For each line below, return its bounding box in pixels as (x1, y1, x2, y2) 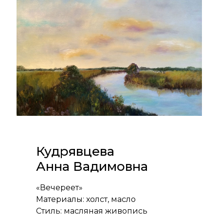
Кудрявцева (36, 143, 114, 159)
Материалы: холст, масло (36, 194, 136, 204)
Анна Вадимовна (36, 158, 148, 174)
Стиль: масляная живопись (36, 206, 147, 216)
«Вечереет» (36, 182, 83, 192)
